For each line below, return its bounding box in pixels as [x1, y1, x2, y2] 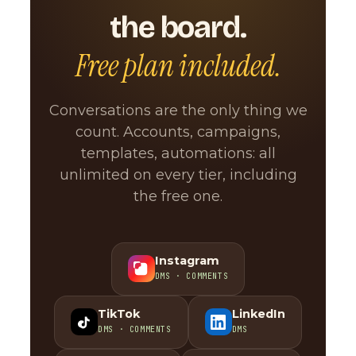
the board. [110, 9, 246, 45]
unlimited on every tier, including [59, 165, 297, 184]
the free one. [133, 187, 222, 205]
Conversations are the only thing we [48, 101, 308, 119]
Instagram [154, 253, 219, 268]
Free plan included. [75, 45, 281, 86]
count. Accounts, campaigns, [75, 122, 281, 141]
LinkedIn [231, 306, 285, 321]
